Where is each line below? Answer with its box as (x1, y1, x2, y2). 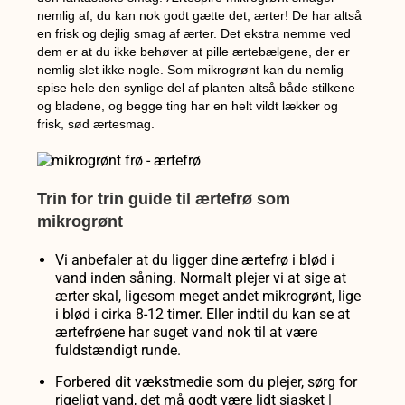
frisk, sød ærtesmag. (37, 117, 155, 132)
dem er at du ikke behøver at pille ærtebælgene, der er (37, 44, 351, 60)
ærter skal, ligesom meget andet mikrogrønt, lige (55, 287, 362, 305)
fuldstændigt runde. (55, 341, 182, 359)
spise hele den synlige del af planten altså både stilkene (37, 80, 356, 96)
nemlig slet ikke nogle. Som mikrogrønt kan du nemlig (37, 62, 344, 78)
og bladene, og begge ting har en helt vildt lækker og (37, 99, 339, 114)
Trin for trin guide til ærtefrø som (37, 189, 291, 208)
